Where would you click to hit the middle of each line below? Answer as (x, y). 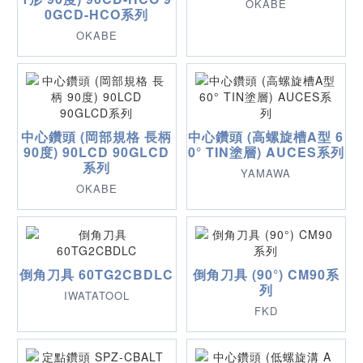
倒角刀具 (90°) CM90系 (266, 275)
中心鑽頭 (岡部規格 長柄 (97, 137)
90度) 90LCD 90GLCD (97, 152)
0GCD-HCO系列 (97, 14)
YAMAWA (266, 173)
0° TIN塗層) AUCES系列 (266, 152)
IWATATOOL (96, 296)
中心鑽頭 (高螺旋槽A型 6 (266, 137)
